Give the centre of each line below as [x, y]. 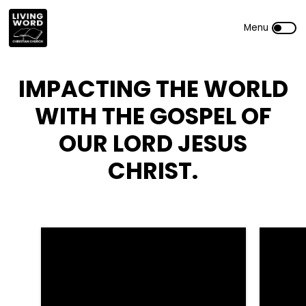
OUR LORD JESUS [153, 143]
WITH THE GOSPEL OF [153, 116]
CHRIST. [153, 171]
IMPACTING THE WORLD [153, 89]
